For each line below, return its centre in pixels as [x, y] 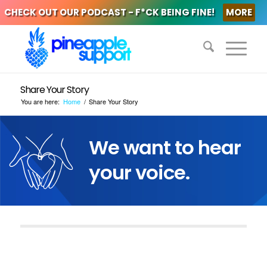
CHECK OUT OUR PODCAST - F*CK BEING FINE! [109, 12]
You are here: [40, 101]
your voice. [139, 173]
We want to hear [164, 148]
